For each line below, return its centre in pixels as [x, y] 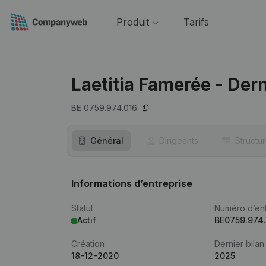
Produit [132, 22]
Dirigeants [179, 140]
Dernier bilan [240, 244]
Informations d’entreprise [132, 183]
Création [88, 244]
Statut [82, 208]
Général [107, 140]
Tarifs [196, 22]
